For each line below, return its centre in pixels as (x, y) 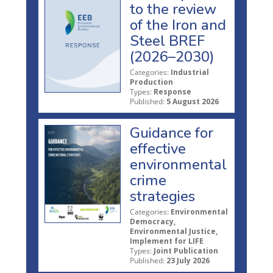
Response (172, 91)
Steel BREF (167, 41)
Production (151, 82)
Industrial (190, 72)
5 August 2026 (193, 101)
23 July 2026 (188, 260)
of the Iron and (178, 25)
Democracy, (153, 221)
